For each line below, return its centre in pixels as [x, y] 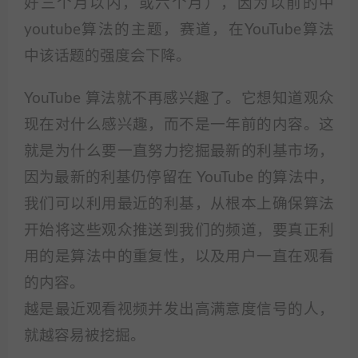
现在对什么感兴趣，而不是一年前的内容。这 [179, 125]
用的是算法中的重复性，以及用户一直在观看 [179, 257]
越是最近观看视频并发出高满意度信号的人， [179, 310]
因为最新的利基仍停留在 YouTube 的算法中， [179, 178]
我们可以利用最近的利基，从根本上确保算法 [179, 204]
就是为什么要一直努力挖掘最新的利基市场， [179, 151]
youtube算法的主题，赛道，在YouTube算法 [179, 30]
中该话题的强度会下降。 [107, 56]
